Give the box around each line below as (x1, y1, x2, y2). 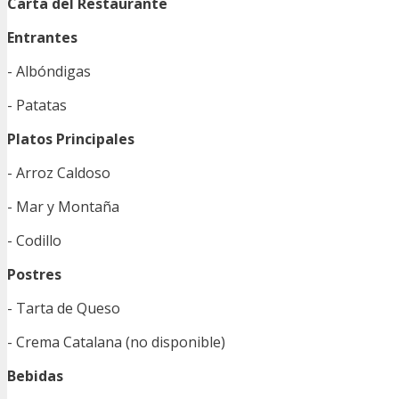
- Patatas (7, 95, 67, 116)
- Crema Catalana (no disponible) (7, 332, 225, 353)
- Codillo (7, 231, 61, 251)
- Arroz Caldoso (7, 163, 110, 183)
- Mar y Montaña (7, 197, 119, 217)
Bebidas (7, 366, 63, 387)
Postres (7, 265, 61, 285)
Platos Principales (7, 129, 134, 150)
